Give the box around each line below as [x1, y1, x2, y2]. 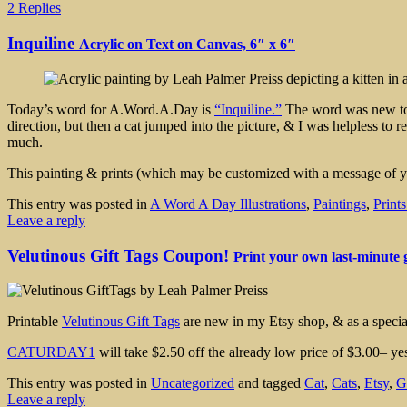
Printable [7, 313, 62, 330]
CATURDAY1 [7, 344, 95, 361]
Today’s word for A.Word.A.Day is [7, 101, 214, 117]
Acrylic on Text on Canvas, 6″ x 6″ [79, 36, 295, 53]
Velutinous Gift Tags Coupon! [7, 245, 233, 265]
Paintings [313, 195, 366, 212]
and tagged [234, 375, 304, 392]
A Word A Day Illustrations [150, 195, 306, 212]
